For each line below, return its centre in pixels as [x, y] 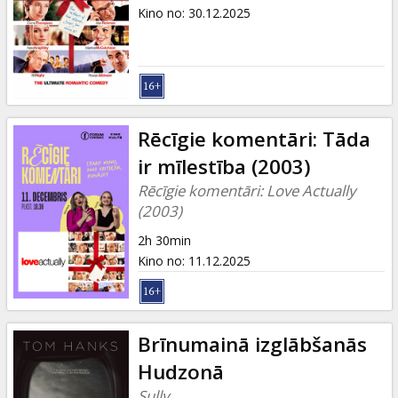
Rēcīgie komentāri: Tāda [254, 139]
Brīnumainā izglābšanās [252, 344]
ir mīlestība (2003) [224, 166]
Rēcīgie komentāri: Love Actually [246, 190]
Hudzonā [180, 371]
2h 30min [164, 240]
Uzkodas [72, 80]
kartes [62, 27]
